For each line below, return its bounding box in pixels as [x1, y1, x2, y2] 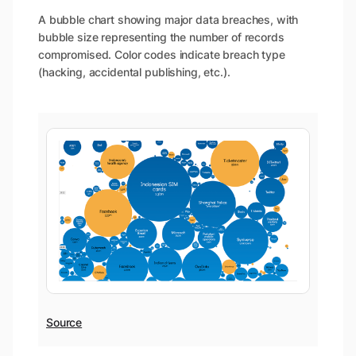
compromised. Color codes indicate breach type [38, 47, 285, 61]
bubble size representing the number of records [38, 29, 284, 44]
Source [46, 315, 83, 329]
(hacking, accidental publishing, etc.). [38, 64, 230, 79]
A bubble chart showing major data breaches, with [38, 12, 299, 26]
